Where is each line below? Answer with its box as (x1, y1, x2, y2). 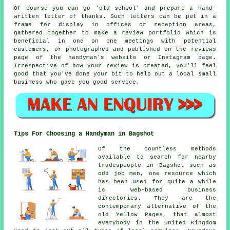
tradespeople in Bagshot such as (98, 162, 216, 169)
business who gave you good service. (14, 79, 140, 85)
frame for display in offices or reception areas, (14, 21, 216, 28)
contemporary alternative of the (98, 203, 216, 210)
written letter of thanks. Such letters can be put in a (14, 13, 216, 20)
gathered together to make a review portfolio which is (14, 29, 216, 36)
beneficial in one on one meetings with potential (14, 37, 216, 44)
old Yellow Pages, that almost (98, 212, 216, 218)
